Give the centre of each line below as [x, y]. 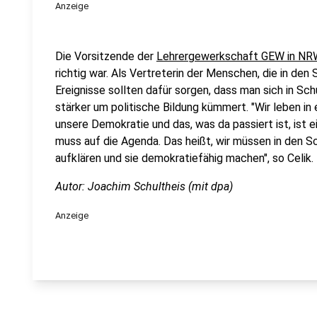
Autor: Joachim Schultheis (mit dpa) [144, 186]
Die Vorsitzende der [106, 56]
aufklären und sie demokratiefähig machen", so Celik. [184, 158]
